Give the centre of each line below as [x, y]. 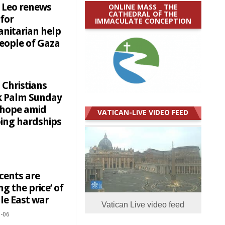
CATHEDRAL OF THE [143, 14]
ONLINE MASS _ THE [143, 7]
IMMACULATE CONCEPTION [143, 21]
